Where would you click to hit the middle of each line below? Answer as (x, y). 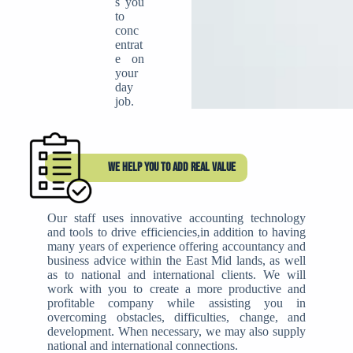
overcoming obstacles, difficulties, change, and (176, 317)
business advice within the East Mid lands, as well (176, 260)
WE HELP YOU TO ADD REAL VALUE (172, 167)
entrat (129, 45)
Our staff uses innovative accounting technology (176, 218)
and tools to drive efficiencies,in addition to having (176, 232)
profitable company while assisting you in (176, 303)
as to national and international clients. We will (176, 275)
